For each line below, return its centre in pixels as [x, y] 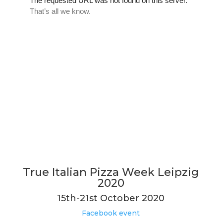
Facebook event [111, 213]
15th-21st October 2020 [111, 198]
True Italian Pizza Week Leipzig [111, 172]
